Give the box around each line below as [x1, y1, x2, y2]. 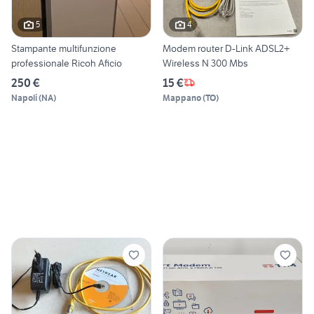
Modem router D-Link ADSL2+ [163, 41, 289, 55]
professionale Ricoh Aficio [11, 56, 122, 69]
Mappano [163, 92, 201, 103]
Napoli [11, 92, 37, 103]
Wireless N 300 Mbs [163, 56, 248, 69]
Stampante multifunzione [11, 41, 116, 55]
